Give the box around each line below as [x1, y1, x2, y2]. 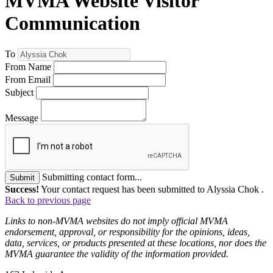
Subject [5, 87, 34, 97]
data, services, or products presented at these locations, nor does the [5, 237, 266, 248]
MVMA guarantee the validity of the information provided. [5, 248, 229, 259]
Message [5, 112, 38, 123]
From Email [5, 74, 51, 85]
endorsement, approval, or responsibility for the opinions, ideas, [5, 226, 250, 237]
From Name [5, 61, 51, 72]
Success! [5, 183, 39, 194]
